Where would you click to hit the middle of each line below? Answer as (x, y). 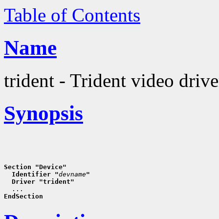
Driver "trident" (39, 181)
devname (72, 174)
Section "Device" (35, 167)
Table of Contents (72, 15)
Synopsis (44, 113)
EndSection (23, 196)
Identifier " (31, 174)
